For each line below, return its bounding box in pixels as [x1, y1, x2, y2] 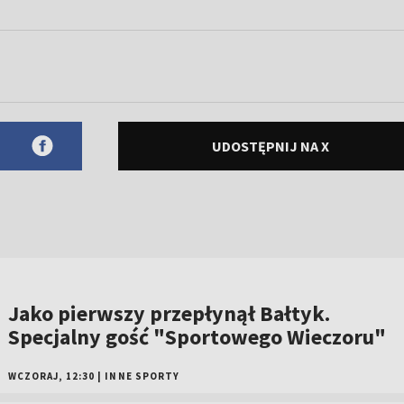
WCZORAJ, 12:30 [7, 370, 96, 383]
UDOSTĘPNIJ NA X [211, 137, 329, 156]
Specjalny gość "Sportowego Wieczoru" [7, 323, 386, 352]
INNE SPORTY [105, 370, 180, 383]
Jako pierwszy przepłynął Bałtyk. [7, 299, 330, 328]
